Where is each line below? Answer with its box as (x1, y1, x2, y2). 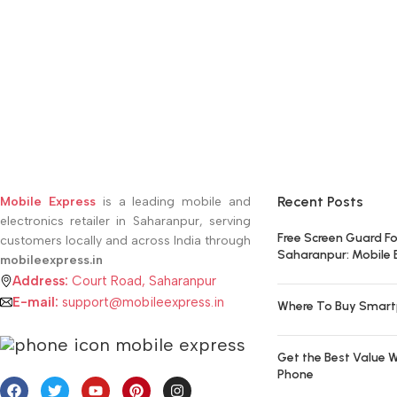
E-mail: (12, 294, 58, 311)
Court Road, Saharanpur (68, 273, 216, 290)
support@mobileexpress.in (58, 294, 224, 311)
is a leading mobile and (95, 194, 251, 210)
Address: (12, 273, 68, 290)
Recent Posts (276, 193, 363, 211)
